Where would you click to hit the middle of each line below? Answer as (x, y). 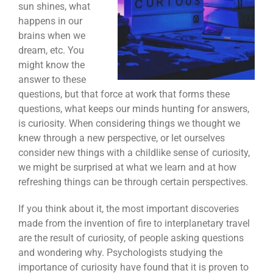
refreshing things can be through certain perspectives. (133, 182)
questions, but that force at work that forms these (124, 94)
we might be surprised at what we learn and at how (127, 167)
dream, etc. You (51, 50)
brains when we (52, 36)
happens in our (50, 21)
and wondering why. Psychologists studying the (120, 253)
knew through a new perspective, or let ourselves (122, 138)
